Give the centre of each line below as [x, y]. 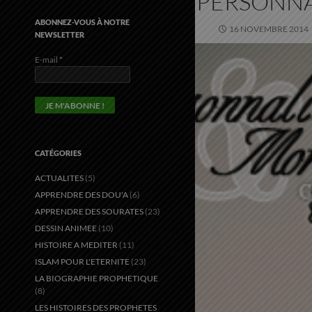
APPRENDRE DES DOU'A [81, 194]
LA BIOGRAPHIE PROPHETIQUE [96, 278]
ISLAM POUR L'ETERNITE [82, 261]
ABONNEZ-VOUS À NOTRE [82, 22]
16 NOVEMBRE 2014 [269, 29]
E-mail [47, 59]
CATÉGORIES [58, 153]
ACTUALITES [59, 178]
